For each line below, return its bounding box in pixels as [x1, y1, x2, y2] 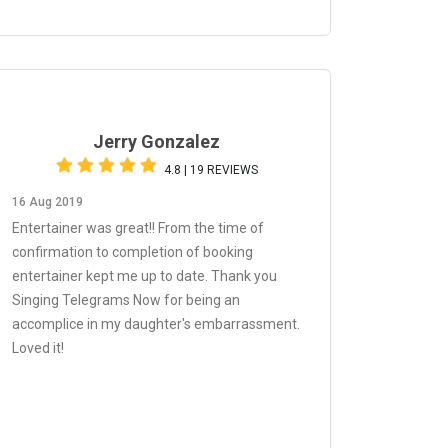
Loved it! [12, 340, 64, 356]
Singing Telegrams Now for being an [12, 292, 240, 308]
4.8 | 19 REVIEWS [164, 163, 258, 177]
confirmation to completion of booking [12, 244, 253, 260]
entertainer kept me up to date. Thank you [12, 268, 277, 284]
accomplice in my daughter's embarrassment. [12, 316, 300, 332]
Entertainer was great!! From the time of [12, 220, 264, 236]
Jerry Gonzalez [92, 131, 220, 152]
